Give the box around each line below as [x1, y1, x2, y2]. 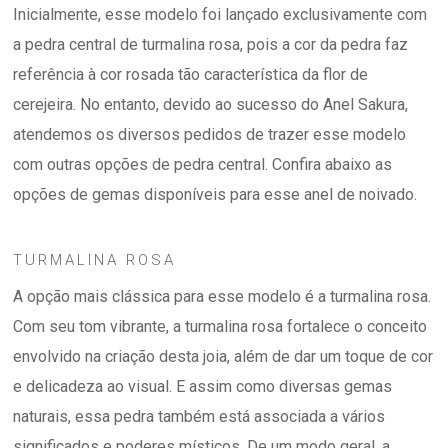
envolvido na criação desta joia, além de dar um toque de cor [13, 347, 434, 367]
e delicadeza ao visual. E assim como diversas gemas [13, 377, 393, 397]
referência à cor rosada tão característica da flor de [13, 65, 369, 85]
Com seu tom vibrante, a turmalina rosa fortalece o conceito [13, 317, 428, 337]
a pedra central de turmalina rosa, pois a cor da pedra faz [13, 35, 409, 55]
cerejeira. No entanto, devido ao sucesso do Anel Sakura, [13, 95, 409, 115]
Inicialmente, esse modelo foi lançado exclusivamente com [13, 5, 428, 25]
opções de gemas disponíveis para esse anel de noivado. [13, 185, 418, 205]
